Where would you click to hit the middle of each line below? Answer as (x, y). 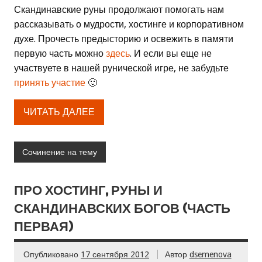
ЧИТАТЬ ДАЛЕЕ (59, 112)
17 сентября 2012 (115, 255)
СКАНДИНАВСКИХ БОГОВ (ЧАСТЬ (122, 208)
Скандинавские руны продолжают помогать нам (119, 9)
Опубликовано (52, 255)
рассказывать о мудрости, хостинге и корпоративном (129, 24)
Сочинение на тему (60, 152)
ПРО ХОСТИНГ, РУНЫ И (88, 190)
